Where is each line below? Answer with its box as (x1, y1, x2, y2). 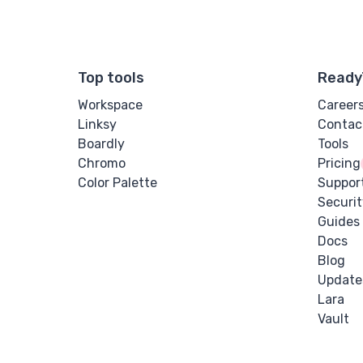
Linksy (78, 116, 117, 132)
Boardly (78, 135, 125, 152)
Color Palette (78, 174, 157, 190)
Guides (318, 213, 360, 229)
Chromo (78, 155, 126, 171)
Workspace (78, 96, 143, 113)
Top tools (78, 68, 144, 87)
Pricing (318, 155, 361, 171)
